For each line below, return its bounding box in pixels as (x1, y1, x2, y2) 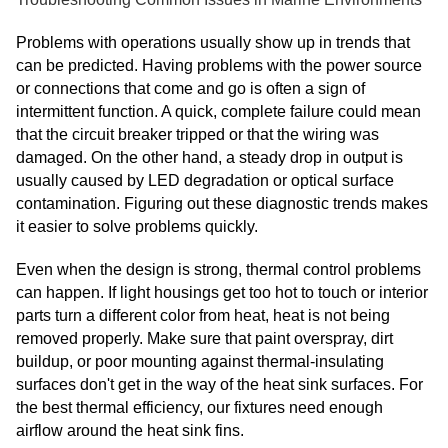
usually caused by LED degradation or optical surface (16, 172, 394, 190)
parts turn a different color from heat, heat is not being (16, 307, 390, 325)
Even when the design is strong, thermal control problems (16, 261, 421, 279)
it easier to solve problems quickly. (16, 218, 258, 236)
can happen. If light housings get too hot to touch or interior (16, 284, 428, 302)
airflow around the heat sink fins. (16, 422, 244, 440)
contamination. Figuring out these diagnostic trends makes (16, 195, 428, 213)
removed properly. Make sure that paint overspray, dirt (16, 330, 393, 348)
